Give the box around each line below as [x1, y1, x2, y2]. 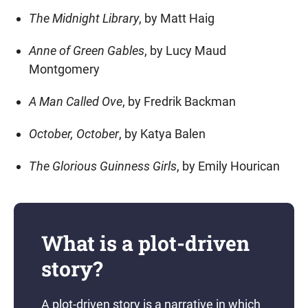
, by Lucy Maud [144, 43, 226, 58]
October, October [28, 126, 119, 141]
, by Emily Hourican [176, 159, 280, 173]
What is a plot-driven [41, 230, 250, 256]
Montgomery [28, 62, 100, 76]
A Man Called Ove [28, 94, 122, 109]
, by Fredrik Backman [122, 94, 236, 109]
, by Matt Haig [138, 11, 214, 25]
